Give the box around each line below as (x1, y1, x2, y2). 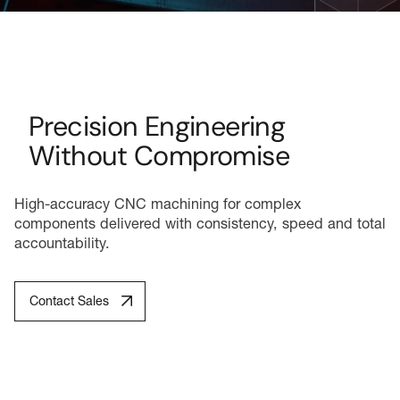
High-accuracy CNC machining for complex (14, 194, 301, 212)
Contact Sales (29, 293, 109, 310)
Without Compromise (29, 138, 289, 174)
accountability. (14, 233, 110, 252)
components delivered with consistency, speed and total (14, 213, 386, 232)
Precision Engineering (29, 109, 286, 145)
